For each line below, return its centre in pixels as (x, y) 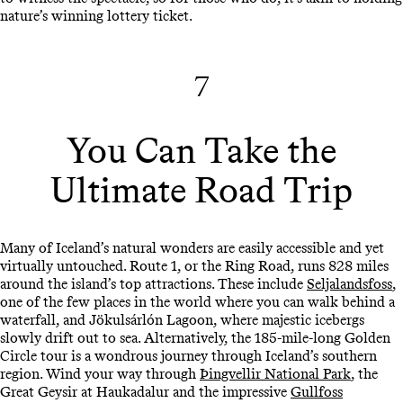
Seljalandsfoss (349, 283)
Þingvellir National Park (275, 373)
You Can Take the (201, 150)
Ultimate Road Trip (201, 189)
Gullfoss (317, 391)
